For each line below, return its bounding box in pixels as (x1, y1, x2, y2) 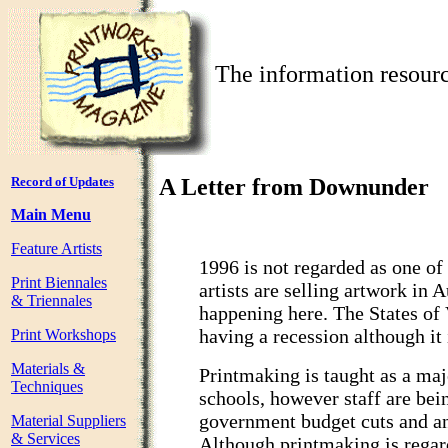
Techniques (11, 378, 83, 395)
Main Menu (11, 206, 91, 223)
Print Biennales (11, 274, 107, 291)
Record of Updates (11, 174, 114, 189)
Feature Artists (11, 240, 102, 257)
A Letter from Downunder (159, 174, 429, 200)
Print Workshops (11, 326, 116, 343)
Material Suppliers (11, 412, 126, 429)
